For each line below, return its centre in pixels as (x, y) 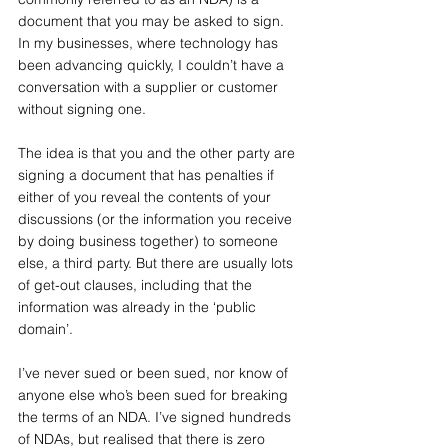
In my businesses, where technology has (150, 43)
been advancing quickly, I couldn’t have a (153, 65)
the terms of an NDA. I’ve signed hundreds (156, 417)
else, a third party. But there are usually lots (157, 263)
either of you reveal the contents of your (146, 197)
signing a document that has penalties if (148, 175)
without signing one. (82, 109)
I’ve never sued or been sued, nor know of (155, 373)
